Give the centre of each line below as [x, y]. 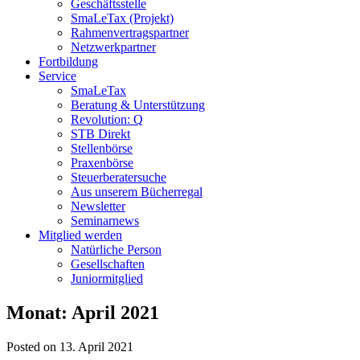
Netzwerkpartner [113, 47]
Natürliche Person [116, 250]
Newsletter [98, 206]
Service [57, 76]
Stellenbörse [102, 148]
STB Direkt [100, 134]
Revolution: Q [107, 119]
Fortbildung [68, 61]
